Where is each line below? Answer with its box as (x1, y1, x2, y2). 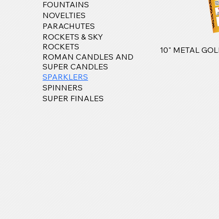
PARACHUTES (43, 21, 95, 31)
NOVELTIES (43, 10, 86, 20)
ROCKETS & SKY (43, 31, 104, 42)
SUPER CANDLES (43, 61, 109, 71)
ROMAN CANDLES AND (43, 51, 134, 62)
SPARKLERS (43, 71, 88, 82)
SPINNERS (43, 82, 83, 92)
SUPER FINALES (43, 93, 104, 103)
